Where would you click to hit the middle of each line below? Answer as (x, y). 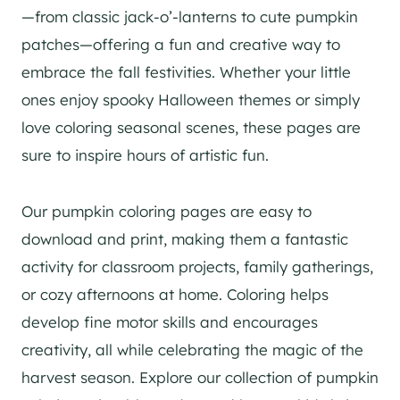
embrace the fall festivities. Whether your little (186, 72)
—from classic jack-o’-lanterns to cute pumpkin (190, 17)
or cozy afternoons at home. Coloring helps (175, 295)
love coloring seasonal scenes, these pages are (191, 128)
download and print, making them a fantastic (185, 239)
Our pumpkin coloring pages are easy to (167, 212)
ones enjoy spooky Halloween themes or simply (191, 100)
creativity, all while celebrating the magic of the (192, 350)
